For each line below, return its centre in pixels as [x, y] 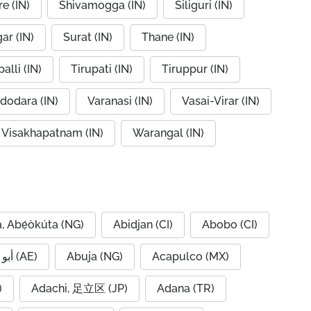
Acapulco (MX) [191, 257]
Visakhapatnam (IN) [52, 133]
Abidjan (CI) [143, 225]
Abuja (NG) [95, 257]
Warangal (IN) [168, 133]
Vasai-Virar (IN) [221, 101]
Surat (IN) [88, 37]
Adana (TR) [186, 288]
